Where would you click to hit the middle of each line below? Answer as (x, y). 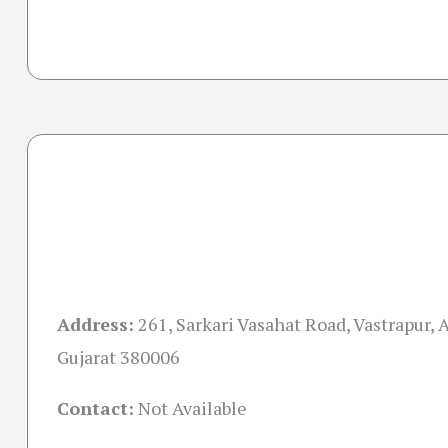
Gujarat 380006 (118, 357)
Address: (95, 324)
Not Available (192, 408)
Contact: (95, 408)
